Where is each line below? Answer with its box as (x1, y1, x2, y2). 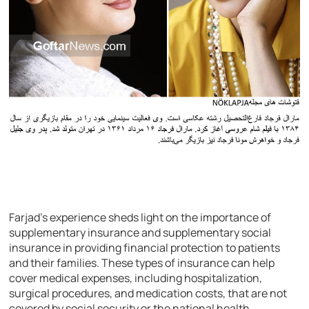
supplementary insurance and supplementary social (9, 225, 272, 241)
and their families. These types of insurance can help (9, 255, 275, 271)
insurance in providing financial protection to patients (9, 240, 281, 256)
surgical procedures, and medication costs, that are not (9, 286, 288, 301)
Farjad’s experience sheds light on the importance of (9, 210, 272, 226)
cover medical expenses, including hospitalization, (9, 270, 263, 286)
